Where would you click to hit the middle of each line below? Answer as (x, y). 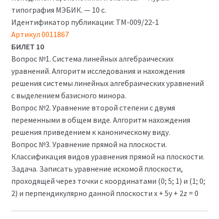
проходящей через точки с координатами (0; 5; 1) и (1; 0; (108, 181)
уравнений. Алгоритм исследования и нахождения (98, 71)
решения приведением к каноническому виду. (90, 132)
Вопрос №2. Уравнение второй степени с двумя (93, 107)
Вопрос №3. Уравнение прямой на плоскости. (89, 144)
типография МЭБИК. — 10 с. (58, 10)
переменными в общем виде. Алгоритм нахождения (100, 120)
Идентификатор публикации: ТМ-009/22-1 (85, 22)
